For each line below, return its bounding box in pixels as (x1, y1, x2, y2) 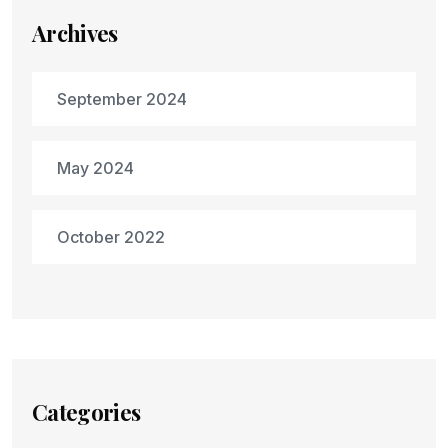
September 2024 (57, 89, 187, 109)
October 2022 (57, 227, 165, 247)
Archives (32, 18, 118, 48)
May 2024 (57, 158, 134, 178)
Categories (32, 397, 141, 427)
